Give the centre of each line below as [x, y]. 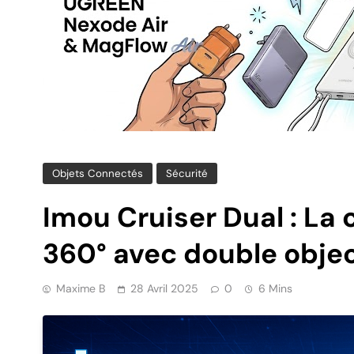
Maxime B [81, 288]
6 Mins [275, 288]
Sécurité [187, 173]
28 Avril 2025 [164, 288]
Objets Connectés [98, 173]
